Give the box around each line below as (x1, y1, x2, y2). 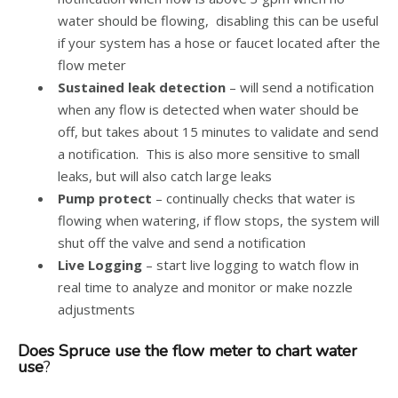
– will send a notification (229, 78, 374, 96)
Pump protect (58, 189, 155, 207)
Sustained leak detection (58, 78, 229, 96)
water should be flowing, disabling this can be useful (58, 12, 378, 29)
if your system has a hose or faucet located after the (58, 34, 380, 52)
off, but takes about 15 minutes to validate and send (58, 123, 378, 140)
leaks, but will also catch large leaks (58, 167, 272, 185)
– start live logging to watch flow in (142, 256, 359, 274)
